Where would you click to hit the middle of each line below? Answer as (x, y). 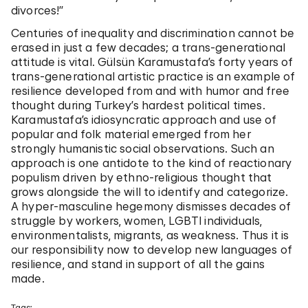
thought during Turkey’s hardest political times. (138, 106)
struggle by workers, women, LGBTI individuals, (137, 221)
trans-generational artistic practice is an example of (153, 77)
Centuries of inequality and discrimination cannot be (153, 33)
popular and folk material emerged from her (131, 134)
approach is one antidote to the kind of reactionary (152, 163)
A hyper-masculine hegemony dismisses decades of (151, 207)
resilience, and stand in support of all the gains (138, 264)
